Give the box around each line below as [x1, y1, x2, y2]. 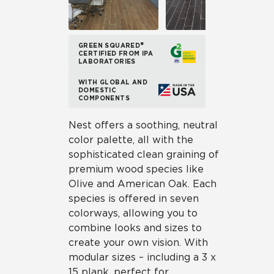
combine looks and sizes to [68, 222, 202, 234]
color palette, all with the [68, 134, 193, 146]
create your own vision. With [68, 237, 208, 248]
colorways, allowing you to [68, 207, 198, 219]
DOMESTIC [78, 86, 117, 94]
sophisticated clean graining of [68, 149, 219, 160]
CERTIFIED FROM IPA [78, 49, 154, 57]
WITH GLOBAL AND [78, 78, 148, 86]
